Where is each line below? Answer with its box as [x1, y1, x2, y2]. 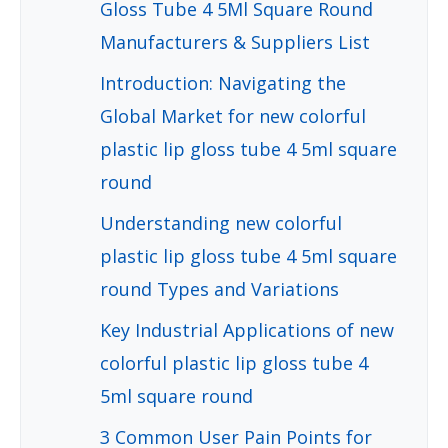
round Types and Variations [100, 276, 339, 301]
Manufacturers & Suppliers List [100, 29, 370, 54]
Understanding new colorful [100, 210, 342, 235]
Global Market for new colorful [100, 103, 366, 128]
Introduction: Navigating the [100, 70, 346, 95]
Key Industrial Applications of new [100, 317, 394, 342]
